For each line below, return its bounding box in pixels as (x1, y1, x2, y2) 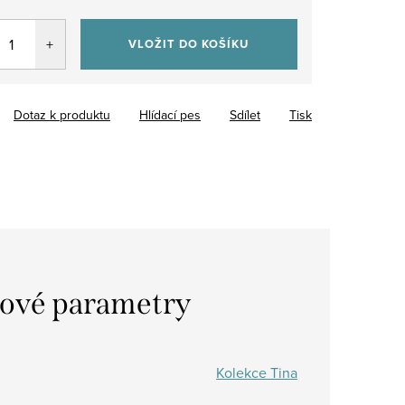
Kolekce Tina (216, 362, 297, 382)
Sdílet (230, 105, 260, 124)
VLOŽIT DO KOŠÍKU (128, 34, 250, 52)
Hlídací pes (139, 105, 201, 124)
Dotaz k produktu (14, 105, 110, 124)
